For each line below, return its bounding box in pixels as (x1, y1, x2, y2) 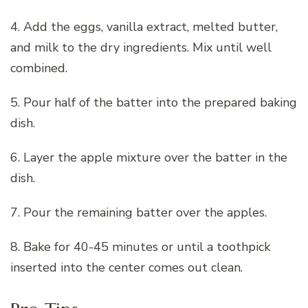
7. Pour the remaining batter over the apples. (10, 203, 267, 221)
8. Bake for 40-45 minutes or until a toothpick (10, 238, 270, 255)
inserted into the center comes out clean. (10, 258, 243, 276)
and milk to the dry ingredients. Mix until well (10, 38, 272, 56)
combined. (10, 59, 67, 76)
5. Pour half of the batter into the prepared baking (10, 93, 297, 111)
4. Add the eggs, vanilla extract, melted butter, (10, 18, 278, 35)
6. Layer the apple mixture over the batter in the (10, 148, 287, 166)
